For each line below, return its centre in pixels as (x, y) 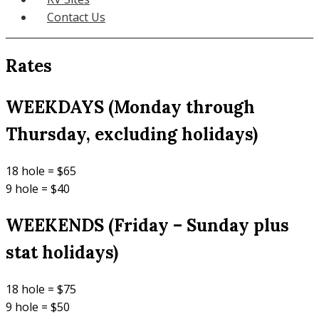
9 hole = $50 (38, 307)
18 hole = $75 (41, 289)
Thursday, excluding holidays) (132, 134)
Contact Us (76, 17)
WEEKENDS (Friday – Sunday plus (147, 225)
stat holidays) (62, 252)
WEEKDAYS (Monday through (130, 107)
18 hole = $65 (41, 171)
